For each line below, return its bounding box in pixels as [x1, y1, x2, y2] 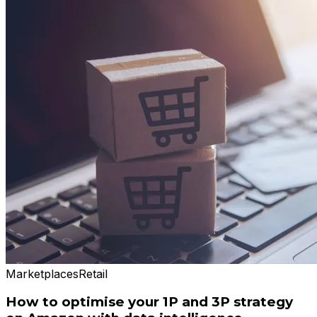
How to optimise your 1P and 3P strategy [6, 294, 293, 311]
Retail [79, 266, 108, 281]
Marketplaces [6, 266, 79, 281]
